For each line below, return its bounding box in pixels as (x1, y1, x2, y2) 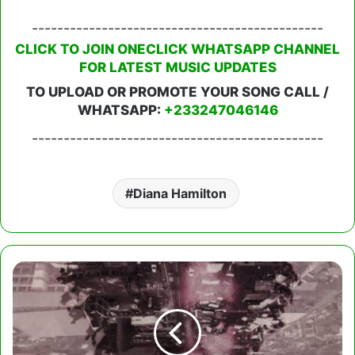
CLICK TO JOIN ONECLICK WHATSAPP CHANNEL (15, 40, 340, 57)
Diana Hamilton (132, 185, 227, 201)
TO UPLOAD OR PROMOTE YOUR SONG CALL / (26, 84, 329, 100)
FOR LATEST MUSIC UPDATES (78, 59, 277, 75)
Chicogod (12, 260, 71, 277)
